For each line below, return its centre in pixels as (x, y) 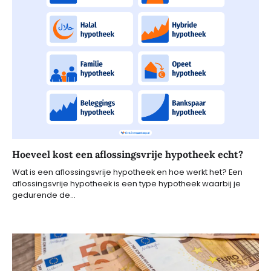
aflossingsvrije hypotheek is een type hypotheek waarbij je (126, 184)
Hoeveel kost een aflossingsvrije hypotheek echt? (128, 155)
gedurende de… (44, 195)
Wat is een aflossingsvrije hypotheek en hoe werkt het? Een (127, 172)
